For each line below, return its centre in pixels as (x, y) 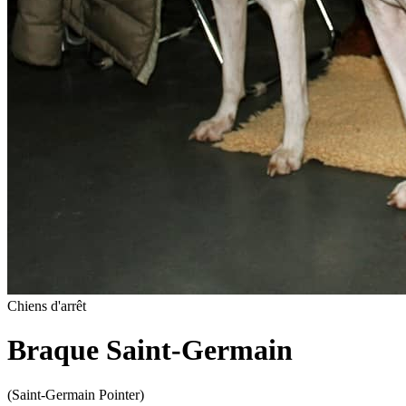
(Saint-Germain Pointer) (76, 394)
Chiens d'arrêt (47, 306)
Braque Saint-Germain (150, 350)
